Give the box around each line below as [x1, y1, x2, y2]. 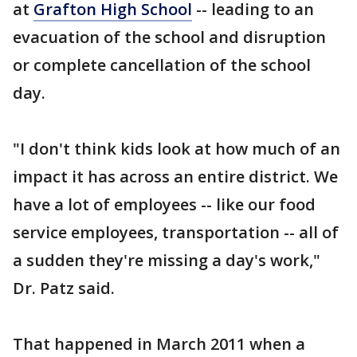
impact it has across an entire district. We [13, 166, 338, 187]
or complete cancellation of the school [13, 54, 311, 76]
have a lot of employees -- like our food [13, 194, 316, 215]
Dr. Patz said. [13, 277, 115, 299]
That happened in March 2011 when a [13, 333, 305, 355]
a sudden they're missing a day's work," [13, 249, 320, 271]
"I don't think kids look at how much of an [13, 138, 340, 159]
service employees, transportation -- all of [13, 222, 339, 243]
